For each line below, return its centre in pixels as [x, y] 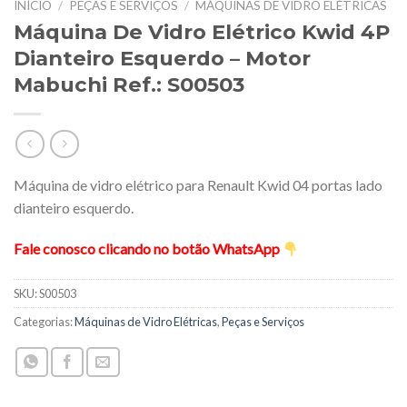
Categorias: [44, 322]
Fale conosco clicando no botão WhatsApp [148, 249]
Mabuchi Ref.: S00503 [129, 84]
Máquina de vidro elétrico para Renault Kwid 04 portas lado [198, 184]
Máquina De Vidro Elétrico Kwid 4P [202, 31]
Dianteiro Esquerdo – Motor [162, 58]
